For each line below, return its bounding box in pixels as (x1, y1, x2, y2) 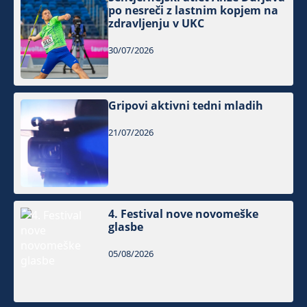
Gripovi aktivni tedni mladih (108, 97, 264, 113)
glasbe (108, 219, 144, 234)
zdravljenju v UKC (108, 15, 205, 31)
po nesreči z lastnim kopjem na (108, 2, 279, 18)
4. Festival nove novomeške (108, 206, 259, 221)
